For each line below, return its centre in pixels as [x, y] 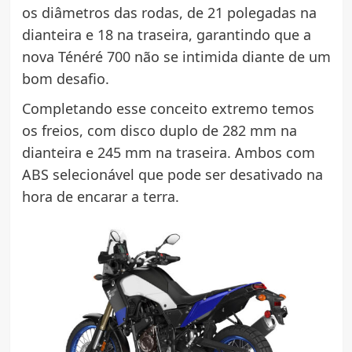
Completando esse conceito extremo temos [168, 109]
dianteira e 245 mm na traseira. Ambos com [168, 153]
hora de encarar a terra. [100, 197]
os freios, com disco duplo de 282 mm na [159, 131]
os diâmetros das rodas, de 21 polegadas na [169, 13]
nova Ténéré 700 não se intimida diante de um [176, 57]
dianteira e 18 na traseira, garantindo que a [166, 35]
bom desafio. [65, 79]
